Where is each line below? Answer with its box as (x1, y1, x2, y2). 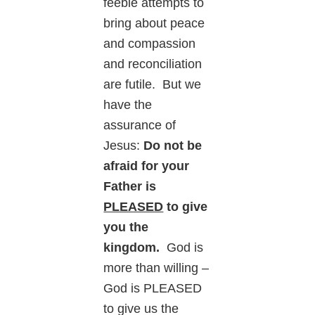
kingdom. (103, 240, 160, 255)
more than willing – (103, 261, 210, 276)
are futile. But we (103, 77, 202, 92)
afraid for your (103, 159, 190, 174)
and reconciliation (103, 57, 202, 72)
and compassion (103, 37, 196, 51)
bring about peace (103, 16, 205, 31)
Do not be (143, 139, 202, 153)
